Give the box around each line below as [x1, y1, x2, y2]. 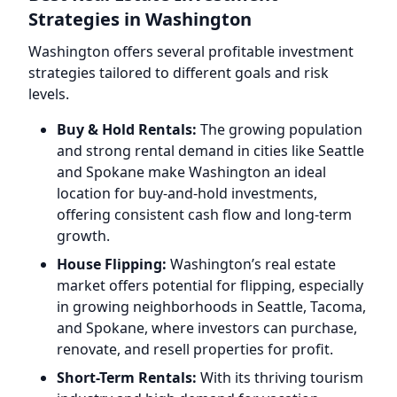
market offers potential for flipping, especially [57, 276, 363, 295]
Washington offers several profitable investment [28, 42, 354, 61]
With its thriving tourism [197, 368, 363, 387]
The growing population [197, 120, 362, 139]
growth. [57, 226, 110, 245]
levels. [28, 84, 69, 104]
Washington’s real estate [167, 254, 336, 274]
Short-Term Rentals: [57, 368, 197, 387]
